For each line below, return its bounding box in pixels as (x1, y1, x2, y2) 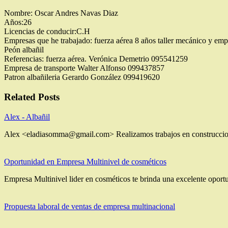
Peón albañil (4, 45, 44, 54)
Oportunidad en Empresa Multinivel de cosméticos (4, 157, 166, 166)
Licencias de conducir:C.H (4, 27, 90, 36)
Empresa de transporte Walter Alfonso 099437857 (4, 64, 164, 73)
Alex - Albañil (4, 112, 50, 121)
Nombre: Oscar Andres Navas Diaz (4, 9, 118, 18)
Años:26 (4, 18, 32, 27)
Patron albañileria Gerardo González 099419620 (4, 73, 160, 82)
